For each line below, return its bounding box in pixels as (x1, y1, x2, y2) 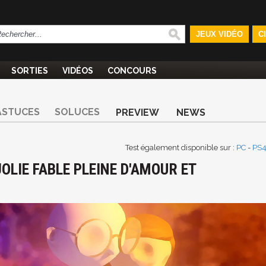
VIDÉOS (62, 66, 93, 75)
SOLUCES (55, 106, 100, 118)
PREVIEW (116, 107, 159, 118)
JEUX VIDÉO (195, 30, 243, 39)
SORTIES (11, 66, 48, 75)
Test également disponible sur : (125, 143, 236, 152)
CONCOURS (107, 66, 157, 75)
